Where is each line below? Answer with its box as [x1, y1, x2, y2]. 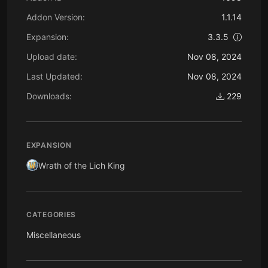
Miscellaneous [26, 229, 81, 240]
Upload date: [26, 51, 77, 62]
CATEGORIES [26, 209, 77, 219]
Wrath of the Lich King [38, 160, 125, 170]
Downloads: [26, 90, 72, 101]
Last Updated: [26, 71, 83, 81]
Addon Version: [26, 11, 85, 22]
